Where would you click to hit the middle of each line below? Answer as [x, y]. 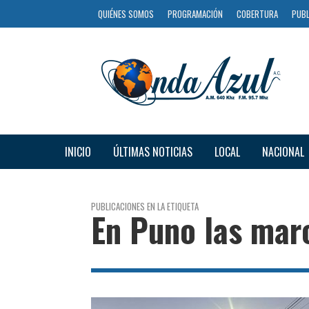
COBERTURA [257, 14]
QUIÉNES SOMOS [126, 14]
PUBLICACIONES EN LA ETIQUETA [145, 206]
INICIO [78, 151]
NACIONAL [283, 151]
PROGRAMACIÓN [195, 14]
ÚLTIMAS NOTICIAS [152, 151]
